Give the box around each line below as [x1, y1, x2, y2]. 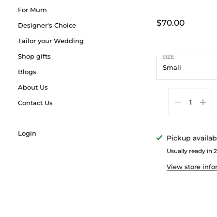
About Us [18, 83, 48, 91]
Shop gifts [18, 52, 51, 60]
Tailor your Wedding [18, 36, 84, 45]
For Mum [18, 5, 47, 14]
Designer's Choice [18, 21, 77, 29]
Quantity [169, 90, 199, 98]
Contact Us [18, 98, 53, 107]
